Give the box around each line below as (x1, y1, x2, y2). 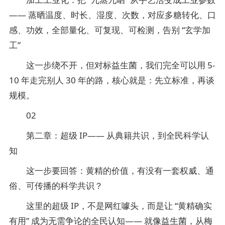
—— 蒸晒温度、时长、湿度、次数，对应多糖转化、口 (9, 9, 216, 21)
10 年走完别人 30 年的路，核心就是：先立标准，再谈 (9, 74, 214, 86)
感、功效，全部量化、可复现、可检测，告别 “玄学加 (9, 24, 210, 36)
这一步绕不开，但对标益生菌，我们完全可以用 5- (9, 59, 215, 71)
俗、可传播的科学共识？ (9, 180, 103, 191)
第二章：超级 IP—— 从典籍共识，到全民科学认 (9, 130, 209, 141)
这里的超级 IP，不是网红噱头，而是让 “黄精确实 (9, 200, 212, 211)
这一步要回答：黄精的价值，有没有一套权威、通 (9, 165, 214, 176)
